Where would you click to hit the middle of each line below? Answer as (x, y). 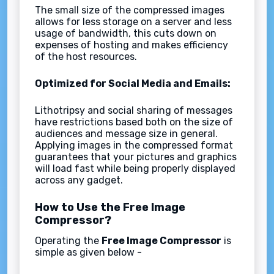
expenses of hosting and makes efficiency (131, 45)
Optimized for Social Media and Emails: (133, 83)
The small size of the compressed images (130, 10)
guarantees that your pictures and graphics (136, 157)
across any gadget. (79, 180)
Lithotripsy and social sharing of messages (134, 110)
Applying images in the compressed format (134, 145)
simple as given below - (90, 252)
